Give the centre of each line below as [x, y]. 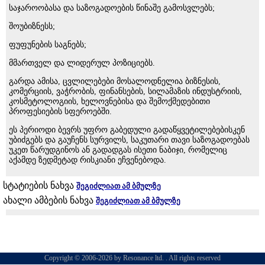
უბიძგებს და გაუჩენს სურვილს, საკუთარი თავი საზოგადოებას [129, 140]
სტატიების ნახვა [40, 185]
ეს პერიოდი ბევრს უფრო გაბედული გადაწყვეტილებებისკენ [127, 130]
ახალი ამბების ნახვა [49, 200]
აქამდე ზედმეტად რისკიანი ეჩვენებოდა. [88, 160]
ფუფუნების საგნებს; [48, 44]
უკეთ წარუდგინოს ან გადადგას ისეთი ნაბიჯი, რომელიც [118, 150]
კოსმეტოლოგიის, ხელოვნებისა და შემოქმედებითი [109, 101]
